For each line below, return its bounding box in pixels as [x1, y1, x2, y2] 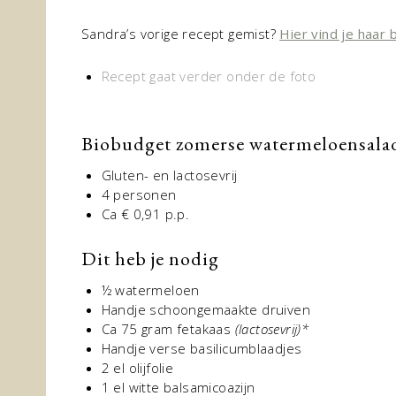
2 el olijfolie [101, 359, 174, 377]
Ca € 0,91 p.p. [101, 205, 190, 223]
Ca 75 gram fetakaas [101, 320, 235, 338]
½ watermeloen [101, 281, 200, 299]
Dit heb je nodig [81, 246, 219, 271]
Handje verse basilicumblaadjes [101, 339, 302, 357]
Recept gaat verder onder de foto [101, 67, 316, 85]
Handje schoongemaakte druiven [101, 301, 311, 318]
